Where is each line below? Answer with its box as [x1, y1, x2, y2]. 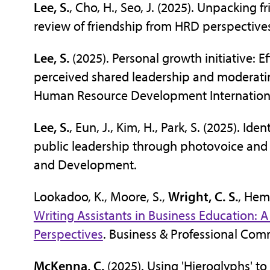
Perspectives [33, 225, 103, 242]
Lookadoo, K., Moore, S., [33, 187, 168, 205]
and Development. [33, 155, 137, 173]
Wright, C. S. [168, 187, 238, 205]
